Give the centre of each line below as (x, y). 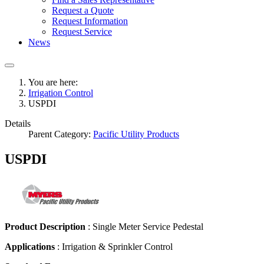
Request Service (82, 32)
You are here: (55, 82)
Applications (30, 246)
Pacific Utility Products (136, 134)
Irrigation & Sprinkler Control (117, 246)
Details (18, 123)
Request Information (90, 21)
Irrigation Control (61, 93)
